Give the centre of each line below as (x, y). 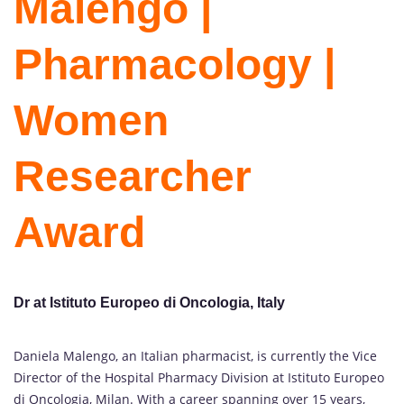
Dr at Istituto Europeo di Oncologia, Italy (149, 302)
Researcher (133, 176)
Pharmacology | (174, 64)
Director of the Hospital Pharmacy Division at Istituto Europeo (199, 378)
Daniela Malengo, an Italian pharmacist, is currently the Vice (195, 356)
